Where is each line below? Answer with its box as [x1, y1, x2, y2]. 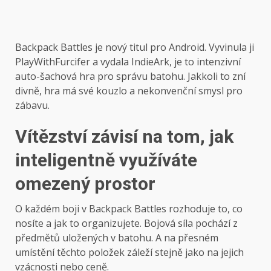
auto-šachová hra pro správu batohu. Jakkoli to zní [15, 69, 246, 83]
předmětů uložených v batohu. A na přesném [15, 230, 218, 244]
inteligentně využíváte [15, 149, 197, 171]
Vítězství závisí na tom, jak [15, 125, 233, 147]
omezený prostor [15, 172, 155, 194]
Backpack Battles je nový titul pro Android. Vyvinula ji [15, 40, 254, 54]
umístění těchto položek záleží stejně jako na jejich [15, 245, 244, 259]
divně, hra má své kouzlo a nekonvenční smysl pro [15, 83, 243, 97]
